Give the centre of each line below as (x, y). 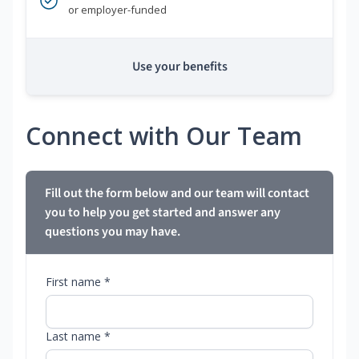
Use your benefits (179, 67)
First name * (78, 282)
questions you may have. (113, 232)
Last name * (78, 337)
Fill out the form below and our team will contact (177, 194)
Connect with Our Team (164, 136)
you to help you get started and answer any (163, 213)
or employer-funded (117, 10)
